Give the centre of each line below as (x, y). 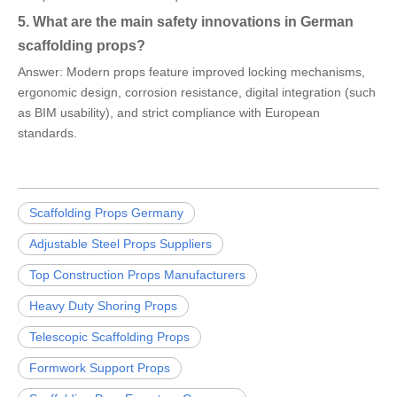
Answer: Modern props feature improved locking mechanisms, (191, 72)
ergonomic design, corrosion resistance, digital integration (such (197, 93)
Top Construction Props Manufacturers (137, 275)
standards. (47, 133)
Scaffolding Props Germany (106, 213)
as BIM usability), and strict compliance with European (169, 113)
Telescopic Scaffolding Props (109, 337)
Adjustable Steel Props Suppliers (121, 244)
